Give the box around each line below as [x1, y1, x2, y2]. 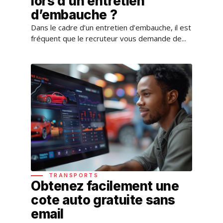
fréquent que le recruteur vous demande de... [31, 33, 186, 43]
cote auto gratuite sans [31, 192, 176, 208]
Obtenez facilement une [31, 178, 179, 194]
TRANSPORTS [49, 171, 99, 179]
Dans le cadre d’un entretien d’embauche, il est [31, 22, 191, 32]
